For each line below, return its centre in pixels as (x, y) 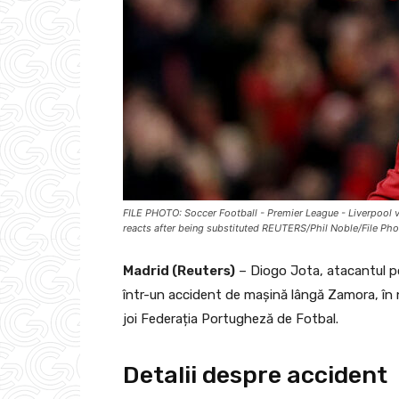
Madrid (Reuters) (179, 270)
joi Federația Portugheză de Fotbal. (231, 318)
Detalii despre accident (255, 375)
